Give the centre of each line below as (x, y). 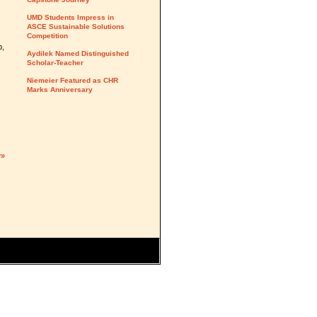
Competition (47, 36)
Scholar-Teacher (55, 63)
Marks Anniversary (60, 90)
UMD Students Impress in (70, 17)
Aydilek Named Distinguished (78, 53)
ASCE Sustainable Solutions (76, 27)
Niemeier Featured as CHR (73, 80)
